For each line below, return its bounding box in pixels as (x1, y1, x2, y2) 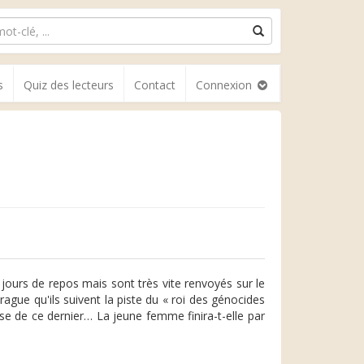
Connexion (196, 77, 255, 93)
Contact (134, 77, 175, 93)
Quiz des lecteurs (24, 77, 114, 93)
